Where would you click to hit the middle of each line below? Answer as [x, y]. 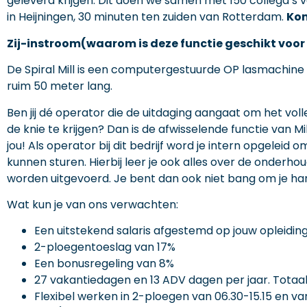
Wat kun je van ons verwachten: [93, 204]
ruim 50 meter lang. [60, 86]
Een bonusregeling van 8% [104, 264]
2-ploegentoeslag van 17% [105, 247]
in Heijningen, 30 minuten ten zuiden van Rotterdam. [147, 17]
